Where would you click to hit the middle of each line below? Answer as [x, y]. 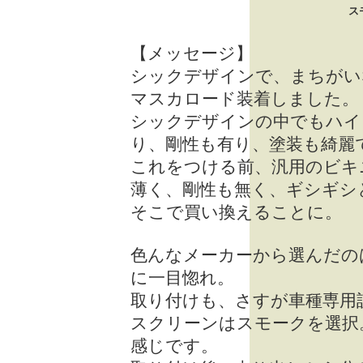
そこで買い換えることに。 [236, 212]
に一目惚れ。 [182, 278]
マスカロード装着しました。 [245, 99]
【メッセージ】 [192, 53]
